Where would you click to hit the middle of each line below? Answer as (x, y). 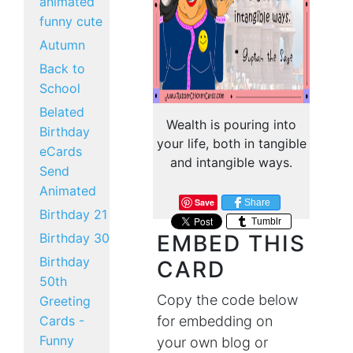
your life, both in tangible (231, 143)
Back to (62, 69)
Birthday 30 (74, 238)
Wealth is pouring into (232, 124)
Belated (62, 112)
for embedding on (215, 321)
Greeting (65, 301)
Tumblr (266, 221)
